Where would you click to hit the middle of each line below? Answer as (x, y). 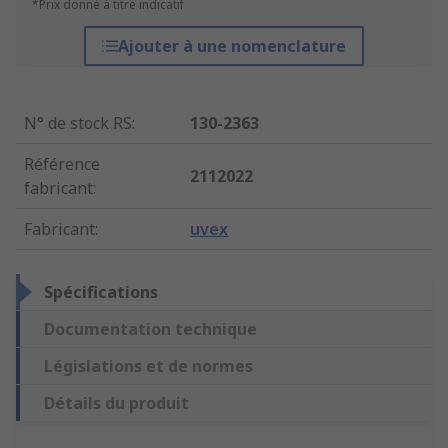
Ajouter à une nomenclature (231, 46)
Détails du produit (116, 403)
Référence (62, 164)
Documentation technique (150, 329)
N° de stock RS (78, 123)
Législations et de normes (148, 366)
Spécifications (101, 292)
